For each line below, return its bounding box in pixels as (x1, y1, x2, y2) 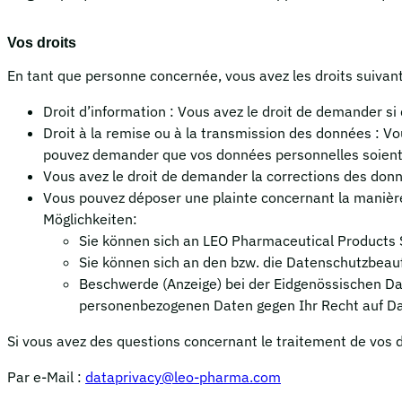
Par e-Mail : (7, 368, 85, 387)
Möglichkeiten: (43, 210, 137, 229)
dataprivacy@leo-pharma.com (85, 368, 281, 387)
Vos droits (7, 35, 76, 51)
